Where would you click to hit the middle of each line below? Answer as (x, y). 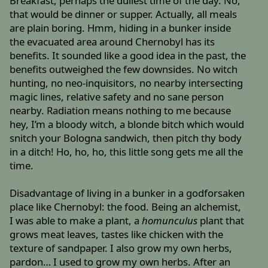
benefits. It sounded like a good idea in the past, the (128, 56)
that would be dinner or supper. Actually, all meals (124, 14)
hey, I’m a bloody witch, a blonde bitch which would (127, 124)
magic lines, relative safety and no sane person (117, 97)
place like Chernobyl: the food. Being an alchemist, (126, 207)
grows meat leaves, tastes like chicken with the (117, 234)
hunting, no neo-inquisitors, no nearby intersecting (127, 83)
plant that (221, 221)
